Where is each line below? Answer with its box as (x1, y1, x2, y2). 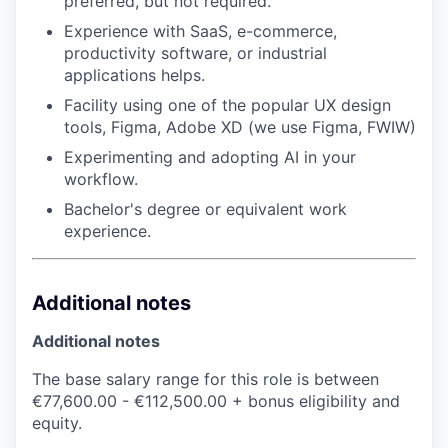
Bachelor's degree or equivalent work (64, 199, 347, 219)
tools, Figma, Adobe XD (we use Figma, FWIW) (64, 117, 416, 137)
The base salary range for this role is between (32, 369, 379, 389)
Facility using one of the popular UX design (64, 95, 391, 115)
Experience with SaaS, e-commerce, (64, 21, 337, 41)
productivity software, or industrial (64, 43, 327, 63)
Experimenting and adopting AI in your (64, 147, 356, 167)
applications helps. (64, 65, 205, 85)
